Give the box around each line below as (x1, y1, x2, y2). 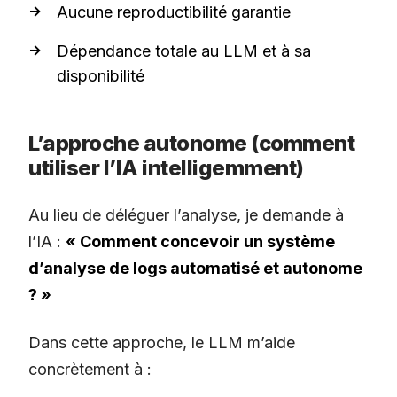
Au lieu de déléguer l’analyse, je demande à (28, 206, 344, 225)
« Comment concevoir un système (66, 232, 335, 252)
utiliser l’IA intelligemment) (28, 155, 304, 182)
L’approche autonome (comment (28, 130, 354, 157)
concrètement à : (28, 360, 152, 379)
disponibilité (57, 66, 144, 86)
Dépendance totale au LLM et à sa (57, 42, 311, 61)
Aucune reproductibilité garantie (57, 3, 291, 22)
